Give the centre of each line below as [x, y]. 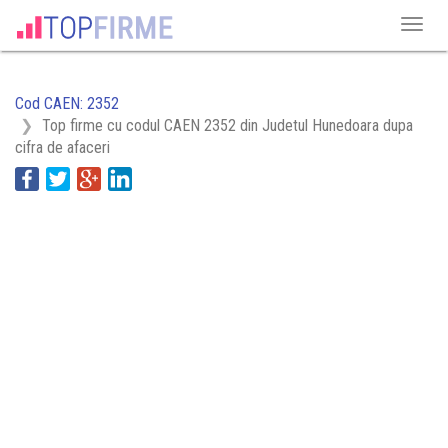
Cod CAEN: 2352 [67, 103]
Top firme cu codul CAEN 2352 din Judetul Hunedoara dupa [227, 125]
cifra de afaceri [62, 147]
